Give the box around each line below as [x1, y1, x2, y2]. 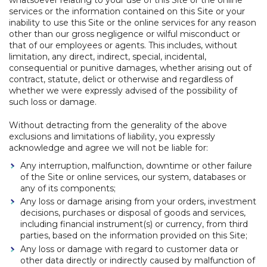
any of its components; [20, 182, 116, 194]
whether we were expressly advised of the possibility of [9, 85, 237, 96]
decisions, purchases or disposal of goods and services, [20, 207, 246, 218]
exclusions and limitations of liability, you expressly [9, 131, 215, 142]
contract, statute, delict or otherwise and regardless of [9, 74, 233, 85]
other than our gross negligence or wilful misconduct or [9, 29, 240, 39]
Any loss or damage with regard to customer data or [20, 243, 238, 254]
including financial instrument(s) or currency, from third [20, 219, 248, 229]
